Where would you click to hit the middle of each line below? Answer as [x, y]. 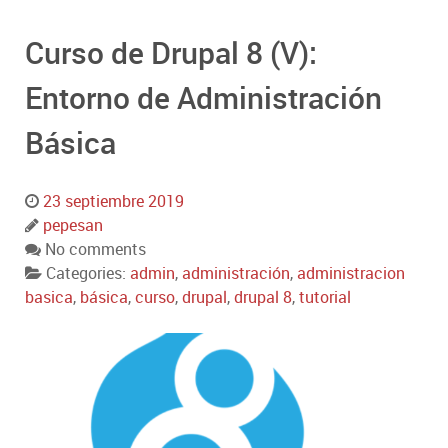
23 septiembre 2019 [113, 200]
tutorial [325, 296]
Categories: [88, 272]
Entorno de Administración [203, 97]
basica [49, 296]
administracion [351, 272]
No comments [95, 248]
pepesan [73, 224]
